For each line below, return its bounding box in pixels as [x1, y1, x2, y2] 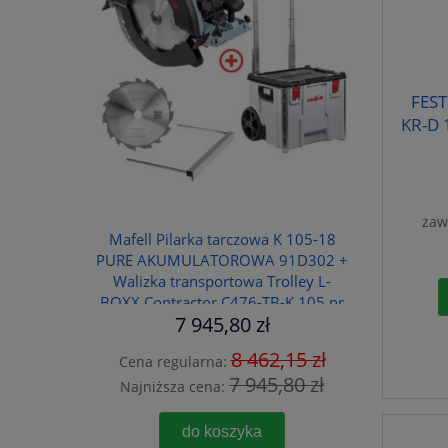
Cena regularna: [118, 352, 231, 372]
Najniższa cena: [120, 377, 229, 397]
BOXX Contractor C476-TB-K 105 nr [100, 292, 344, 314]
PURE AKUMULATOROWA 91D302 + [96, 250, 348, 272]
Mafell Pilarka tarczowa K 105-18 [108, 229, 336, 251]
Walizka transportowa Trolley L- [113, 271, 331, 293]
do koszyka [182, 421, 262, 440]
